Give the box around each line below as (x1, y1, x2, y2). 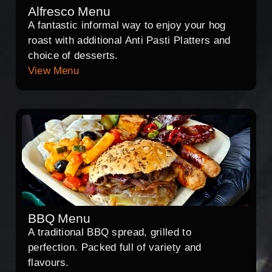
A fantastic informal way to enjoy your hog (28, 19, 226, 32)
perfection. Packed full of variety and (28, 242, 202, 254)
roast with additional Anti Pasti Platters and (28, 35, 231, 47)
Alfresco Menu (28, 4, 110, 19)
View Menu (28, 65, 79, 77)
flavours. (28, 257, 69, 269)
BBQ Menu (28, 211, 90, 226)
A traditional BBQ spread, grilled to (28, 226, 191, 239)
